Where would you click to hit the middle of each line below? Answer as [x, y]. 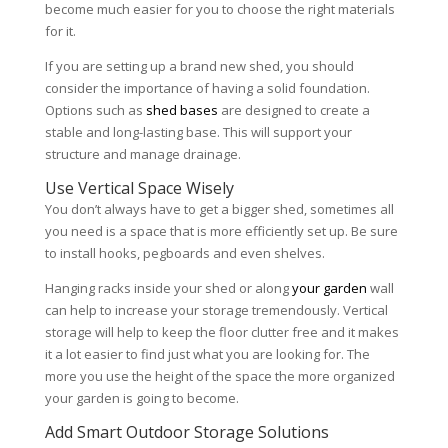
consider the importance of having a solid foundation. [207, 87]
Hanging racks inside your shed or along [168, 287]
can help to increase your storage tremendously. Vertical [216, 309]
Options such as [95, 109]
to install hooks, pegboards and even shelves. [186, 252]
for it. [61, 30]
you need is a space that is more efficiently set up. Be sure [221, 230]
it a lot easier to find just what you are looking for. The [207, 353]
